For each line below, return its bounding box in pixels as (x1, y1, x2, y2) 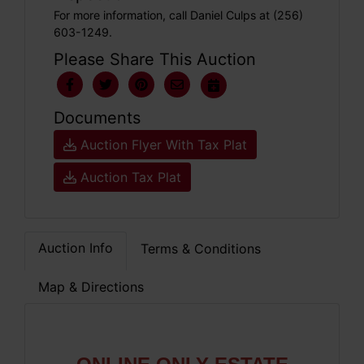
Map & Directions (38, 279, 144, 295)
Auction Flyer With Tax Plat (76, 136, 247, 153)
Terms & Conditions (141, 240, 261, 257)
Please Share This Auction (54, 50, 256, 69)
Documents (54, 108, 141, 128)
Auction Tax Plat (76, 169, 181, 185)
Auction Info (38, 240, 113, 256)
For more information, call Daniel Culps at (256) (54, 8, 303, 22)
